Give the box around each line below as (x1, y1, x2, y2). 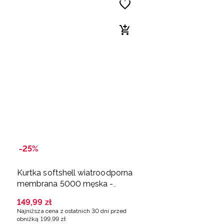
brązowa (17, 190, 50, 200)
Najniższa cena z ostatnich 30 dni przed (17, 207, 127, 215)
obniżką (17, 215, 39, 223)
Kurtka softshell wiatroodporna (17, 168, 132, 178)
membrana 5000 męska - (17, 179, 113, 189)
